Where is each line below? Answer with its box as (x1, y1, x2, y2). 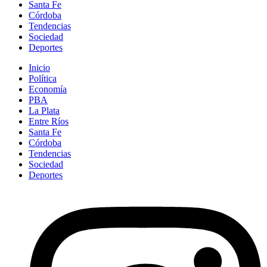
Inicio (29, 62, 50, 73)
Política (29, 73, 57, 83)
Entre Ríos (29, 116, 69, 126)
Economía (29, 83, 67, 94)
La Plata (29, 105, 60, 116)
